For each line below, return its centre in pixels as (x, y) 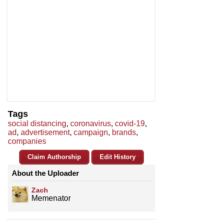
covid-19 (130, 124)
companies (27, 141)
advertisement (45, 133)
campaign (91, 133)
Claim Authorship (54, 157)
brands (124, 133)
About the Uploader (45, 173)
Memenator (51, 198)
